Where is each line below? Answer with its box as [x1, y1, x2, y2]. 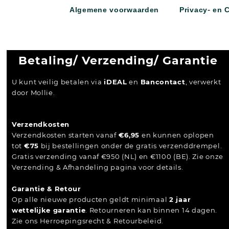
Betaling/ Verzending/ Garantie [18, 54, 218, 68]
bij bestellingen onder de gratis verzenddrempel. [38, 142, 222, 150]
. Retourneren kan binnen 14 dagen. [85, 206, 218, 215]
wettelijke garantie [12, 206, 86, 215]
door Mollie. [12, 88, 55, 97]
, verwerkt [185, 78, 221, 86]
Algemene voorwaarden [70, 4, 159, 17]
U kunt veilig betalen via [12, 78, 104, 86]
